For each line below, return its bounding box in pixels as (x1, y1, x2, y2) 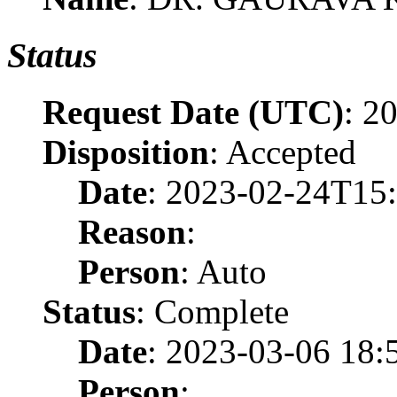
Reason (78, 213, 186, 252)
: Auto (180, 253, 267, 292)
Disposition (43, 133, 209, 172)
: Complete (136, 292, 289, 331)
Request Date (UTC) (43, 93, 344, 132)
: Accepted (209, 133, 356, 172)
